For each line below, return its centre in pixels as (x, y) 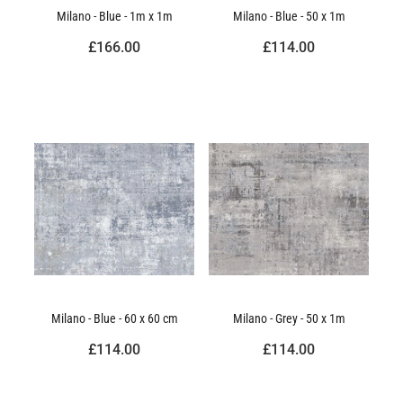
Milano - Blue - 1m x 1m (114, 15)
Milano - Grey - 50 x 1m (289, 318)
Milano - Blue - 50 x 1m (289, 15)
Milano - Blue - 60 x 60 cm (114, 318)
